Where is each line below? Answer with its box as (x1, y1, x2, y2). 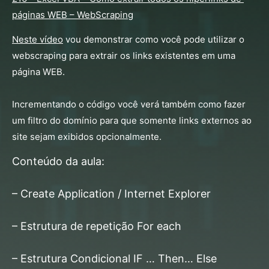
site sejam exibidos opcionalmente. (12, 131, 162, 143)
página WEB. (12, 66, 65, 78)
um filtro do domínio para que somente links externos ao (12, 115, 252, 127)
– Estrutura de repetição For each (12, 219, 181, 232)
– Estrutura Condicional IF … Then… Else (12, 252, 217, 265)
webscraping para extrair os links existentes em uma (12, 50, 235, 62)
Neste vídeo (12, 34, 63, 46)
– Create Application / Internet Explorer (12, 187, 211, 200)
